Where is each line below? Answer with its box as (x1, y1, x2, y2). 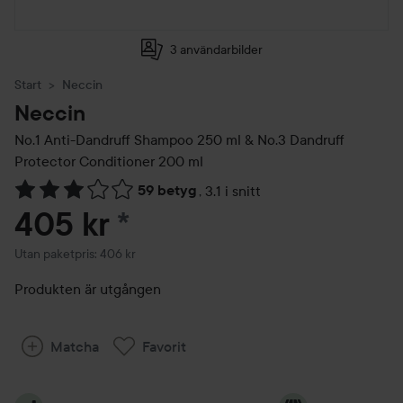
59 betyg (138, 182, 197, 199)
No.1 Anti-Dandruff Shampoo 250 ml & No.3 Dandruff (14, 130, 345, 148)
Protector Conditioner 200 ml (14, 152, 203, 170)
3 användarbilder (169, 41, 263, 58)
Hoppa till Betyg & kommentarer (13, 191, 217, 210)
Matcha (50, 337, 99, 355)
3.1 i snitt (205, 182, 261, 200)
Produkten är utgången (14, 280, 161, 298)
